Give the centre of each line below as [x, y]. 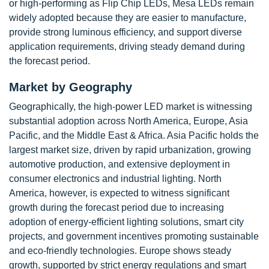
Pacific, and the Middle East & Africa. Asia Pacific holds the [134, 136]
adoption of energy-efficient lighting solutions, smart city [126, 222]
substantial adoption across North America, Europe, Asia [128, 121]
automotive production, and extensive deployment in [119, 165]
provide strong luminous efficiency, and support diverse [125, 32]
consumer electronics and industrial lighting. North [115, 179]
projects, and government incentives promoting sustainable [134, 237]
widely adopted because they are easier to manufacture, [128, 18]
